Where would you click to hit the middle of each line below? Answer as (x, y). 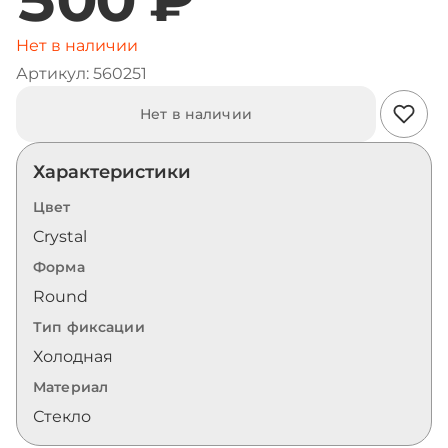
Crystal (60, 236)
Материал (71, 387)
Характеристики (112, 172)
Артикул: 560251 (81, 73)
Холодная (73, 356)
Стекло (62, 416)
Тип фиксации (89, 327)
